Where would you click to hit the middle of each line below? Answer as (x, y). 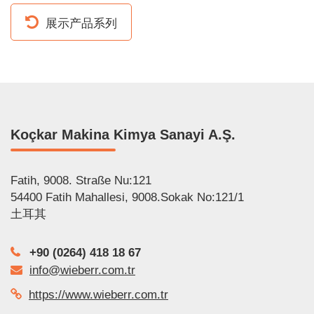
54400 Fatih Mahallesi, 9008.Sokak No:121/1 (127, 197)
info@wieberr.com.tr (82, 270)
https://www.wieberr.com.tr (98, 295)
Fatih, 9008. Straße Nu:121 (81, 180)
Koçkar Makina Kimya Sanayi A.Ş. (123, 135)
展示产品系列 (81, 23)
